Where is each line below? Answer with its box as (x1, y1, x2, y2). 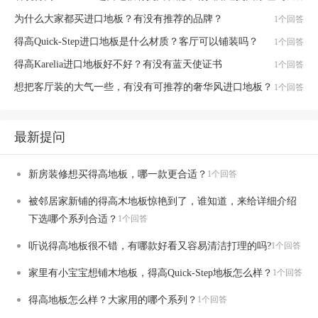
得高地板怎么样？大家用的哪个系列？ (28, 295, 197, 305)
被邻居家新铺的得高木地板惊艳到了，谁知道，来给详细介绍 (28, 196, 297, 207)
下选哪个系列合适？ (28, 214, 118, 224)
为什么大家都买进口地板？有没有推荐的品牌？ (14, 13, 223, 24)
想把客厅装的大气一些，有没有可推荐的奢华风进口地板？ (14, 82, 273, 92)
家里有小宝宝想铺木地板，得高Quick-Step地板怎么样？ (28, 268, 273, 278)
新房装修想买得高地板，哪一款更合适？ (28, 169, 207, 180)
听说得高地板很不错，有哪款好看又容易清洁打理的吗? (28, 241, 271, 251)
